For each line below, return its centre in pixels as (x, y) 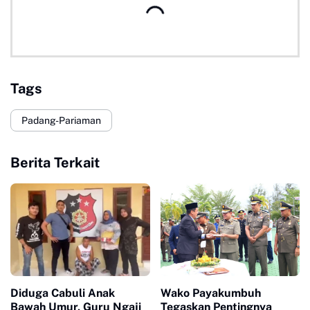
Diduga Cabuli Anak (63, 293)
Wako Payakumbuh (210, 293)
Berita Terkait (55, 163)
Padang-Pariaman (61, 120)
